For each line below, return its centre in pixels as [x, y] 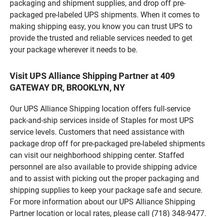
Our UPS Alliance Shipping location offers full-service [100, 108]
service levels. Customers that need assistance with [97, 132]
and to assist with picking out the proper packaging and [104, 178]
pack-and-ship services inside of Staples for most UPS [102, 120]
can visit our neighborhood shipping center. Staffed [97, 155]
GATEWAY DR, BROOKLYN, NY [67, 87]
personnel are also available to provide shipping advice [103, 167]
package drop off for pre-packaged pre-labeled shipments [107, 143]
